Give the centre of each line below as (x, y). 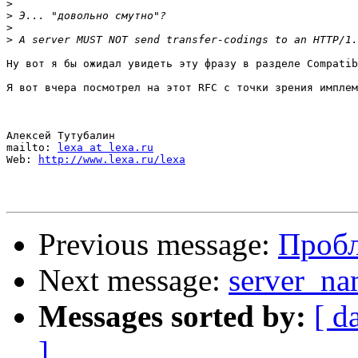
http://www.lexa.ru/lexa (112, 160)
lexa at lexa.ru (105, 148)
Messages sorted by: (172, 316)
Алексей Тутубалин (61, 136)
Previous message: (158, 245)
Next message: (133, 280)
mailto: (32, 148)
